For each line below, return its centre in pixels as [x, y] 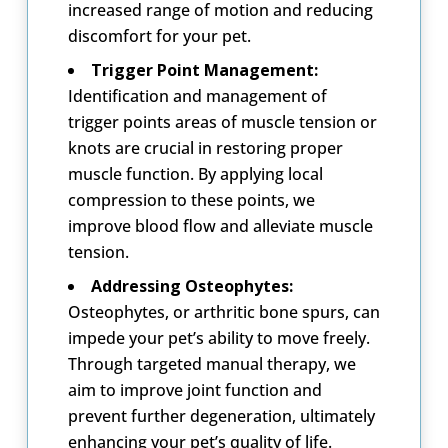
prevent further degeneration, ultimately [221, 415]
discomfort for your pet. [159, 35]
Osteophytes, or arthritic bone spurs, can [223, 311]
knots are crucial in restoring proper [205, 147]
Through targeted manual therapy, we [211, 363]
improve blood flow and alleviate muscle [220, 225]
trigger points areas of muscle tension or [222, 121]
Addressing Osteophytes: [191, 285]
